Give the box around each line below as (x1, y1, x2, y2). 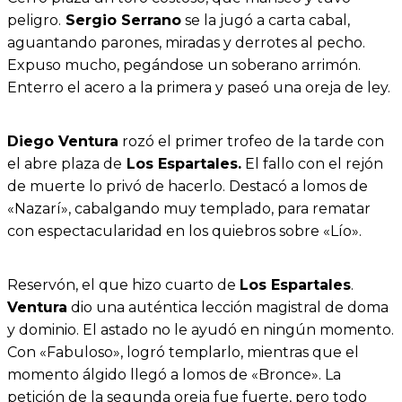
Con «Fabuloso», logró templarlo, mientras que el (7, 344, 359, 362)
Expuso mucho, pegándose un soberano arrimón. (7, 56, 361, 74)
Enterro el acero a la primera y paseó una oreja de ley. (7, 78, 390, 96)
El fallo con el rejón (241, 154, 383, 172)
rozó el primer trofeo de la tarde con (118, 132, 384, 150)
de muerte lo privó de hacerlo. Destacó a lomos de (7, 177, 368, 195)
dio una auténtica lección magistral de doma (67, 299, 389, 317)
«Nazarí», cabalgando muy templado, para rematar (7, 199, 371, 217)
